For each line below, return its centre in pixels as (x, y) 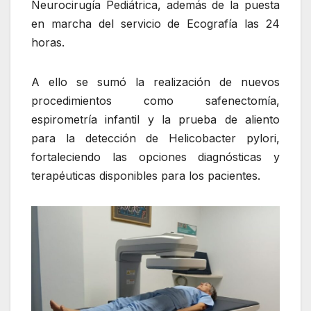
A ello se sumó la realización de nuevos (155, 82)
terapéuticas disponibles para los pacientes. (146, 175)
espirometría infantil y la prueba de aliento (155, 119)
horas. (48, 42)
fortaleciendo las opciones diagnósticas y (155, 157)
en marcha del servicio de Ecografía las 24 (155, 23)
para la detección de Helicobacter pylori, (155, 138)
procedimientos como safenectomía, (155, 100)
